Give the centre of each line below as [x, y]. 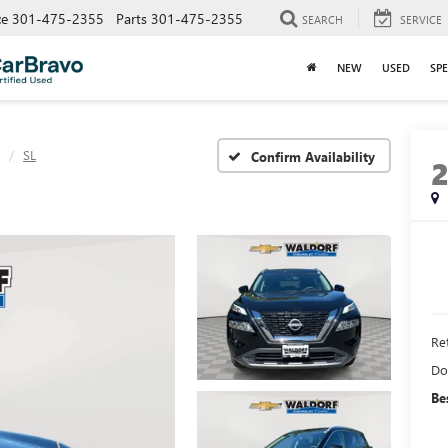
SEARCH [322, 19]
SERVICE [421, 19]
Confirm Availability [313, 156]
